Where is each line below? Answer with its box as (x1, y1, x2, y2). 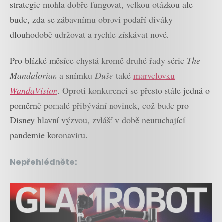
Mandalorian (10, 69, 57, 81)
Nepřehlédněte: (10, 156, 77, 167)
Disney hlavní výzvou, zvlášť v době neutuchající (10, 113, 185, 126)
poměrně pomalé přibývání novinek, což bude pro (10, 99, 189, 111)
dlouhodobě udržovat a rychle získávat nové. (10, 28, 169, 41)
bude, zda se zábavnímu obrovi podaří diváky (10, 13, 173, 26)
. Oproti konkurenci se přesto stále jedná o (57, 84, 210, 96)
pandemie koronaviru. (10, 128, 88, 141)
